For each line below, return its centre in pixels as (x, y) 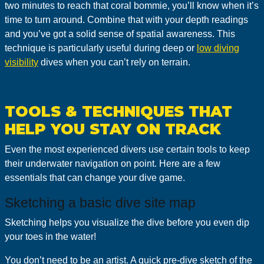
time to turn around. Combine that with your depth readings (126, 20)
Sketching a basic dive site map (100, 203)
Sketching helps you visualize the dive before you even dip (127, 222)
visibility (22, 62)
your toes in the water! (50, 237)
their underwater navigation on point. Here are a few (113, 164)
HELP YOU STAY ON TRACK (113, 129)
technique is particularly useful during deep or (101, 48)
